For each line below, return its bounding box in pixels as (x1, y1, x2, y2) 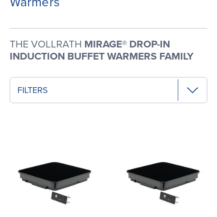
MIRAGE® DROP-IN (84, 38, 170, 51)
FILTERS (17, 85, 48, 96)
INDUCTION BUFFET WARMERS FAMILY (10, 50, 194, 63)
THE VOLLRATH (10, 38, 84, 51)
